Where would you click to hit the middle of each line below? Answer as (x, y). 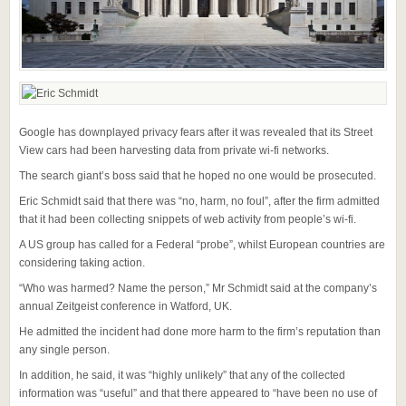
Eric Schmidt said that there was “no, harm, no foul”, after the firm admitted (199, 202)
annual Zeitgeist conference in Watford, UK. (126, 307)
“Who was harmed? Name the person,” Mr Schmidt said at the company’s (198, 289)
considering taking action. (82, 263)
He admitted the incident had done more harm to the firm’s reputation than (200, 332)
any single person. (64, 350)
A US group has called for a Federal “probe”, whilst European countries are (202, 245)
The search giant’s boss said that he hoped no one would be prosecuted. (198, 176)
